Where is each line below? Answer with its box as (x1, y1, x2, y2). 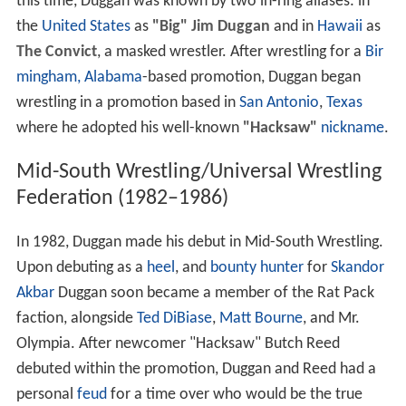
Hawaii (316, 23, 362, 41)
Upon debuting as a (15, 264, 147, 282)
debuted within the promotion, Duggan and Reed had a (15, 365, 376, 383)
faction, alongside (15, 314, 137, 333)
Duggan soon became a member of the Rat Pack (53, 289, 374, 307)
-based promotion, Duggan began (141, 73, 361, 92)
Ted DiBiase (136, 314, 212, 333)
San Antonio (238, 99, 319, 117)
